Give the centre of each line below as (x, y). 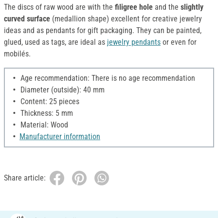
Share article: (25, 178)
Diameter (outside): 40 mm (62, 90)
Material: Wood (43, 125)
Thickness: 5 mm (46, 113)
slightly (192, 7)
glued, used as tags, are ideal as (55, 42)
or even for (179, 42)
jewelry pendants (134, 42)
